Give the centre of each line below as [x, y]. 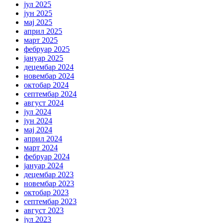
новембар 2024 [49, 76]
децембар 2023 [49, 174]
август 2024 [44, 103]
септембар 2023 [50, 201]
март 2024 [41, 147]
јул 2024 [38, 111]
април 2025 [43, 31]
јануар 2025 [44, 58]
